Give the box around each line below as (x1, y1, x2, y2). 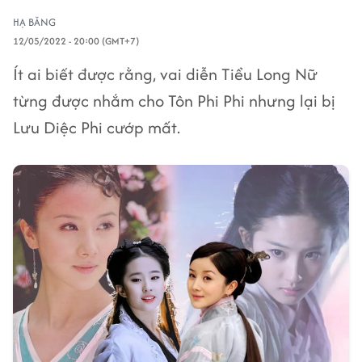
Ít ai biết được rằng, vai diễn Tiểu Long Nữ (13, 62, 318, 86)
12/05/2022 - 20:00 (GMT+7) (13, 34, 139, 48)
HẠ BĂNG (13, 15, 56, 30)
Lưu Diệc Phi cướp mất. (13, 116, 180, 139)
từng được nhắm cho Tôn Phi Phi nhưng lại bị (13, 89, 335, 112)
